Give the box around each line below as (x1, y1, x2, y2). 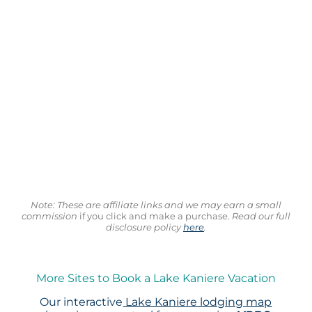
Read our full (229, 210, 290, 221)
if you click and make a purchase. (77, 210, 230, 221)
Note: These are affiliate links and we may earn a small (30, 198, 281, 210)
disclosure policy (105, 221, 183, 233)
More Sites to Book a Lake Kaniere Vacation (36, 272, 276, 286)
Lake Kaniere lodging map (123, 295, 272, 309)
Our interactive (40, 295, 123, 309)
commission (21, 210, 77, 221)
